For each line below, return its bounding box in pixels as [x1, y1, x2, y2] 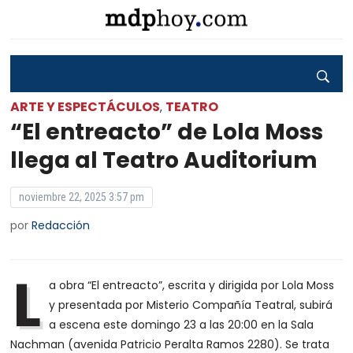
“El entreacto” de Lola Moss [10, 117, 324, 147]
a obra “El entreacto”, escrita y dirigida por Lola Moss [49, 277, 335, 293]
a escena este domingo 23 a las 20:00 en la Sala [49, 317, 314, 333]
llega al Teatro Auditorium [10, 145, 318, 176]
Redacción [32, 217, 91, 233]
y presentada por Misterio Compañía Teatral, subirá [49, 297, 333, 313]
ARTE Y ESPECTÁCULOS [10, 98, 161, 116]
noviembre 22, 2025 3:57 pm [19, 191, 145, 203]
